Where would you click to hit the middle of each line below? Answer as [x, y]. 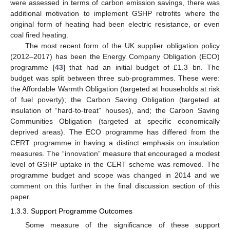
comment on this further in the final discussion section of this [115, 186]
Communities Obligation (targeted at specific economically [115, 121]
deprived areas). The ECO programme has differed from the [115, 132]
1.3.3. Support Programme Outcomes [71, 211]
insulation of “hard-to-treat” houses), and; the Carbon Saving [115, 110]
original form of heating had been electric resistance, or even [115, 24]
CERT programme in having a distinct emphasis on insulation [115, 142]
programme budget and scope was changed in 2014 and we [115, 175]
